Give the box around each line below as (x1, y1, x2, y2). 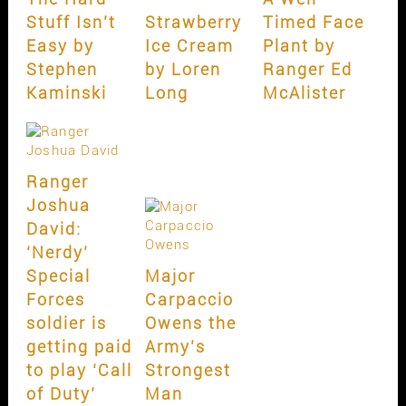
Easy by (25, 35, 94, 55)
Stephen (25, 59, 98, 79)
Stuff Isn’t (25, 12, 116, 32)
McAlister (263, 82, 347, 102)
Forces (25, 289, 85, 309)
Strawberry (144, 12, 242, 32)
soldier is (25, 313, 107, 333)
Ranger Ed (263, 59, 353, 79)
